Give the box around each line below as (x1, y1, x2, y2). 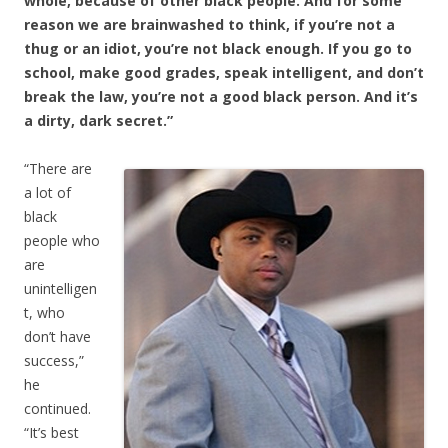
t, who (24, 302, 65, 322)
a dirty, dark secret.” (24, 110, 173, 130)
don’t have (24, 326, 91, 346)
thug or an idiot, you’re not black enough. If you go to (24, 38, 412, 58)
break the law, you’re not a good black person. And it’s (24, 86, 418, 106)
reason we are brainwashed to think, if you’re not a (24, 14, 395, 34)
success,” (24, 350, 84, 370)
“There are (24, 158, 92, 178)
